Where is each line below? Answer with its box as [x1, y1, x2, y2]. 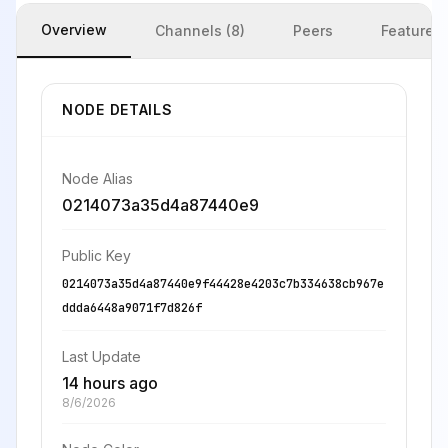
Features [381, 22, 442, 39]
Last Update [62, 348, 141, 365]
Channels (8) [155, 22, 245, 39]
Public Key [62, 247, 131, 264]
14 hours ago [62, 373, 158, 393]
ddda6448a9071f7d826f [62, 300, 202, 316]
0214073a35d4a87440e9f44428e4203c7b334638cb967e [62, 276, 384, 292]
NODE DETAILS [62, 101, 173, 118]
